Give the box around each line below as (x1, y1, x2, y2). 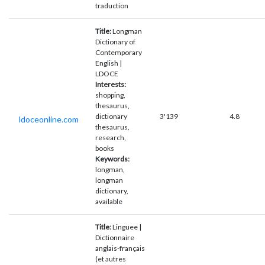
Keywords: (95, 154, 130, 163)
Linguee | (111, 222, 141, 231)
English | (95, 58, 122, 67)
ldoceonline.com (18, 114, 79, 124)
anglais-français (95, 243, 145, 253)
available (95, 196, 122, 206)
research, (95, 132, 126, 142)
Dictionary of (95, 37, 135, 46)
